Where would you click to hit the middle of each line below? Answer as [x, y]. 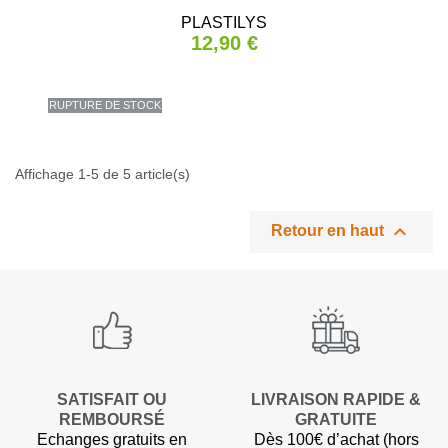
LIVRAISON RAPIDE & [336, 399]
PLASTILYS [224, 22]
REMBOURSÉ [112, 419]
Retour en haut [329, 231]
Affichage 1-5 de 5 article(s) [102, 174]
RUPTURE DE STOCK [105, 105]
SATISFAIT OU [112, 399]
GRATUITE [336, 419]
